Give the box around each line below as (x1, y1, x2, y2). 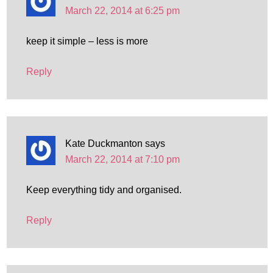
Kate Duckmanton (65, 138, 143, 149)
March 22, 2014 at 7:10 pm (65, 154, 180, 165)
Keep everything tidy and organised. (26, 185, 182, 195)
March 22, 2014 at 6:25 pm (65, 5, 180, 16)
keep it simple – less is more (26, 36, 148, 46)
